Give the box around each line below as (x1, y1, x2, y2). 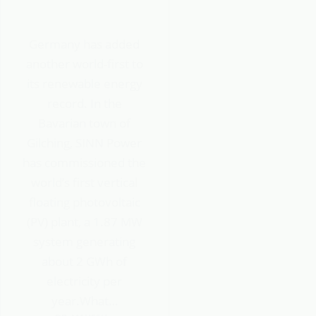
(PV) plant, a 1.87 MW (26, 213, 142, 230)
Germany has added (29, 35, 140, 52)
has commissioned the (23, 154, 147, 171)
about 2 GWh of (42, 253, 128, 269)
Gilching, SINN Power (27, 134, 142, 151)
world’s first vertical (31, 174, 138, 190)
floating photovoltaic (28, 193, 140, 210)
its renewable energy (26, 75, 142, 92)
